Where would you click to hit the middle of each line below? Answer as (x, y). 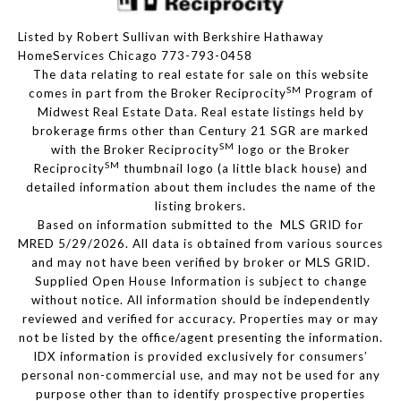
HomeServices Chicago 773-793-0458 (135, 56)
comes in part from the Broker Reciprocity (157, 94)
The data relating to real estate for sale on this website (200, 75)
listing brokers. (200, 206)
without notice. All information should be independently (200, 300)
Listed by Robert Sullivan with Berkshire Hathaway (171, 37)
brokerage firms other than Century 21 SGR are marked (200, 131)
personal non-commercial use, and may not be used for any (200, 375)
